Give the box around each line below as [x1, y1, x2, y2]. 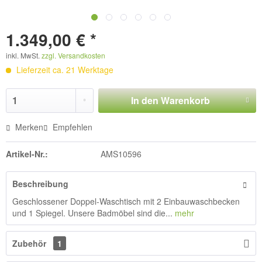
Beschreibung [12, 178, 68, 189]
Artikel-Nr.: [6, 148, 48, 160]
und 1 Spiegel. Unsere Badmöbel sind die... [12, 207, 173, 219]
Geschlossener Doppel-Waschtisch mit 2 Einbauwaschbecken [12, 195, 240, 207]
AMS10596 [100, 148, 142, 160]
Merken [15, 121, 43, 133]
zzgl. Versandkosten [42, 50, 105, 60]
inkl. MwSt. [6, 50, 42, 60]
